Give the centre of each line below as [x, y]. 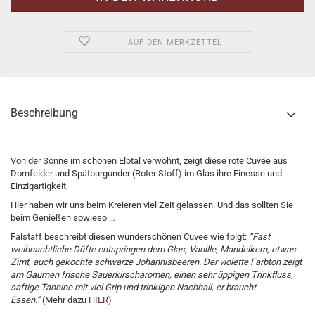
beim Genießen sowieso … [63, 218]
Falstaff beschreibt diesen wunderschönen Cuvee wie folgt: [130, 237]
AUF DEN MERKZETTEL [175, 43]
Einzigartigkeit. [39, 186]
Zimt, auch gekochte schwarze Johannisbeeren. [107, 262]
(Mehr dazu [64, 300]
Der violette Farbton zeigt [252, 262]
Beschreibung [44, 113]
